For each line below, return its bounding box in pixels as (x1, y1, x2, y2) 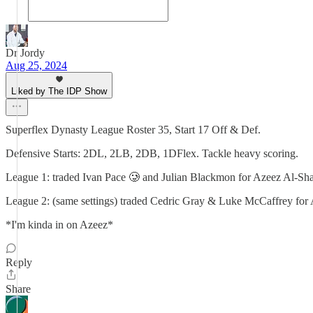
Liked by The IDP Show (11, 86, 107, 96)
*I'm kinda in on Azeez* (6, 219, 113, 231)
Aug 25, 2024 (6, 59, 67, 71)
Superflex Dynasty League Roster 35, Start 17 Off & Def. (6, 124, 261, 136)
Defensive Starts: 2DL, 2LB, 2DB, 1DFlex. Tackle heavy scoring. (6, 147, 298, 159)
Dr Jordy (6, 47, 45, 59)
